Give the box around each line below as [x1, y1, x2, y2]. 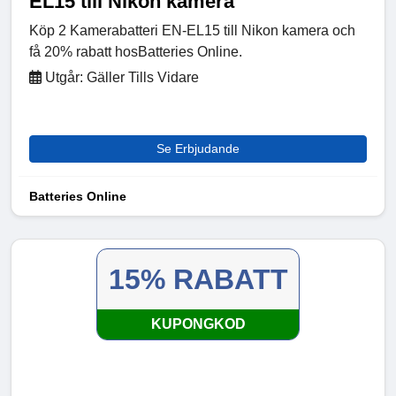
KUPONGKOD [150, 316, 246, 332]
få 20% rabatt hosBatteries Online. [29, 44, 242, 60]
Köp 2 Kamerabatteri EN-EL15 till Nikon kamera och [29, 23, 355, 39]
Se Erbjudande [156, 141, 240, 156]
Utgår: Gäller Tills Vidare [42, 70, 199, 86]
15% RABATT [108, 263, 288, 296]
